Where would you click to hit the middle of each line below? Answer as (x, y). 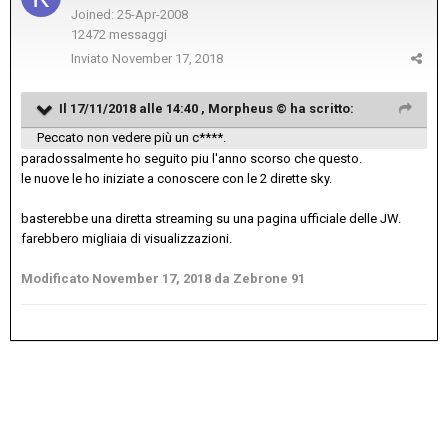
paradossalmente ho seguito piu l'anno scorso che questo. (191, 158)
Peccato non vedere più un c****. (131, 137)
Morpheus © (247, 108)
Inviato (91, 58)
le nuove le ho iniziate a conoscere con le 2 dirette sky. (176, 178)
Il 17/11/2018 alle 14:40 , (133, 108)
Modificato (56, 278)
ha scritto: (320, 108)
